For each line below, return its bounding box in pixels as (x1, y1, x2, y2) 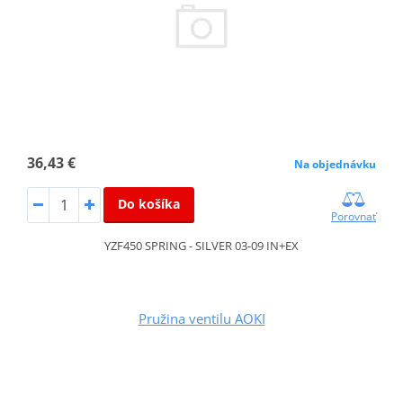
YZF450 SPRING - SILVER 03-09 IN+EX (104, 237, 299, 254)
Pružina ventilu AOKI (138, 309, 265, 327)
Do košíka (117, 194, 180, 212)
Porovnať (331, 208, 377, 224)
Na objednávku (294, 156, 377, 172)
